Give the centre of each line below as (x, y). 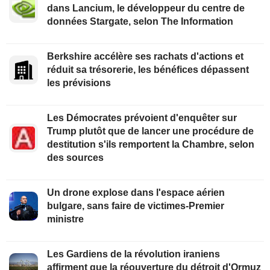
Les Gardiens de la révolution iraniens (133, 254)
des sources (75, 157)
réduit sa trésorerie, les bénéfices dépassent (148, 69)
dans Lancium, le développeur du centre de (146, 8)
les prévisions (79, 83)
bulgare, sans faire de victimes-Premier (136, 206)
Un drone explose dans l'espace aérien (136, 192)
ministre (65, 219)
